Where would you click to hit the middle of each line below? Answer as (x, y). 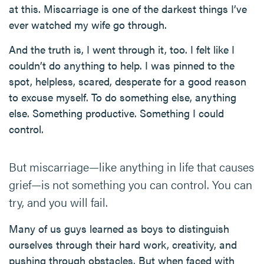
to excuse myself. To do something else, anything (123, 97)
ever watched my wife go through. (88, 24)
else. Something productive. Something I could (116, 113)
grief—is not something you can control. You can (131, 184)
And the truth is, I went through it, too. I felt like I (122, 49)
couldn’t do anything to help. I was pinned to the (122, 65)
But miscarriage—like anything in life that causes (131, 166)
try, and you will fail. (58, 202)
